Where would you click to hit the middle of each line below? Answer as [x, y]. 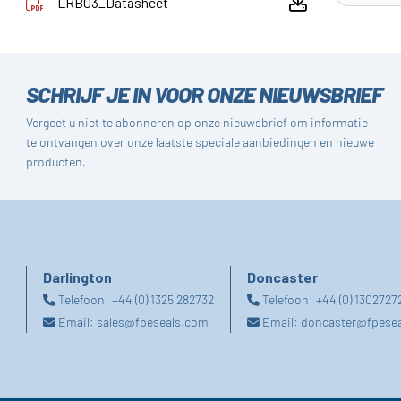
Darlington [78, 277]
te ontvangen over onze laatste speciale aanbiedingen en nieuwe [200, 141]
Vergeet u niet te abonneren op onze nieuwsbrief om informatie [197, 122]
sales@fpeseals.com [153, 321]
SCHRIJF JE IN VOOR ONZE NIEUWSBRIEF [205, 94]
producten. [56, 161]
